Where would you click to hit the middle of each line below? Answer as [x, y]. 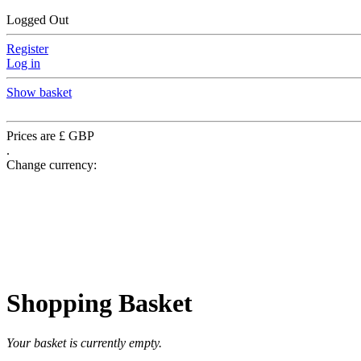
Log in [23, 63]
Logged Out [37, 20]
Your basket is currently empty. [84, 342]
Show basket [39, 92]
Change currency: [52, 165]
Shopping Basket [100, 303]
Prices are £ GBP [50, 136]
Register [27, 49]
